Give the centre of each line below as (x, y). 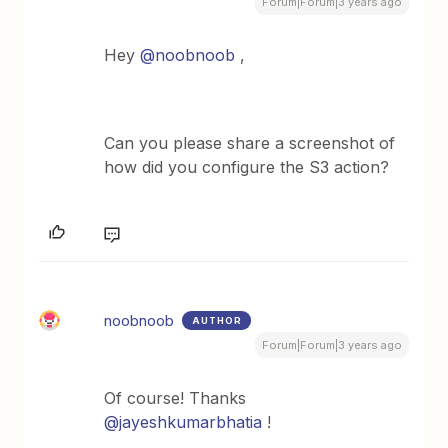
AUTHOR (217, 321)
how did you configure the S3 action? (247, 167)
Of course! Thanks (175, 398)
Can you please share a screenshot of (250, 143)
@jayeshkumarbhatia (183, 422)
